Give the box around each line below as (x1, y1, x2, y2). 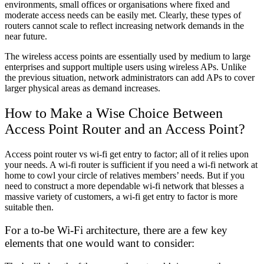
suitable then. (5, 202, 54, 213)
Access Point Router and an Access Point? (5, 121, 245, 137)
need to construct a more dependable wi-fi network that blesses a (5, 181, 244, 192)
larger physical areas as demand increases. (5, 83, 160, 94)
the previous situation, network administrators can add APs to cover (5, 72, 255, 83)
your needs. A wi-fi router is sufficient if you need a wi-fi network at (5, 160, 258, 170)
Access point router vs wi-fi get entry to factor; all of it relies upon (5, 149, 249, 160)
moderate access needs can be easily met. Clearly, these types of (5, 10, 241, 21)
